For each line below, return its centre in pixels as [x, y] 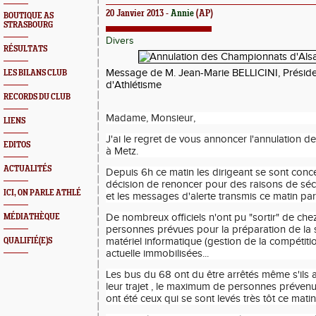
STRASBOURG [28, 25]
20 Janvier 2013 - [138, 14]
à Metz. [122, 151]
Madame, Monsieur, [151, 118]
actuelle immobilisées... [157, 254]
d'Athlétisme [134, 85]
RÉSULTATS [25, 49]
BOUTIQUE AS [29, 16]
